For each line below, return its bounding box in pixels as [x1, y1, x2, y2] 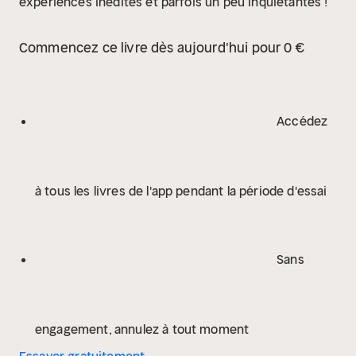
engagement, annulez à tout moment [35, 321, 250, 337]
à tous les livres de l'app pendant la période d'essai [35, 183, 327, 199]
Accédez [273, 112, 328, 129]
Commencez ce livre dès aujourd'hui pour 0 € [19, 39, 305, 56]
